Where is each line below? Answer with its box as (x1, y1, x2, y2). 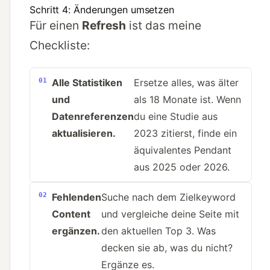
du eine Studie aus (134, 110, 218, 123)
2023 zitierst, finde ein (134, 127, 237, 140)
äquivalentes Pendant (134, 144, 231, 157)
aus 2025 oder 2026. (134, 161, 230, 174)
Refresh (82, 18, 126, 33)
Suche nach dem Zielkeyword (101, 191, 236, 204)
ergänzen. (52, 225, 100, 237)
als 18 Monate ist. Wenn (134, 93, 241, 106)
